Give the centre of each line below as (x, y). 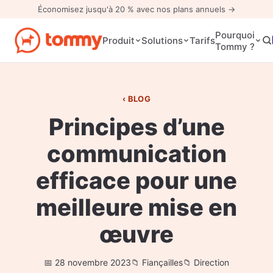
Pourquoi (235, 35)
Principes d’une (136, 127)
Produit (118, 41)
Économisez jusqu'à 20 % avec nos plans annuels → (136, 9)
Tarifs (202, 40)
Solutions (162, 41)
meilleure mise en (136, 207)
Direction (211, 262)
